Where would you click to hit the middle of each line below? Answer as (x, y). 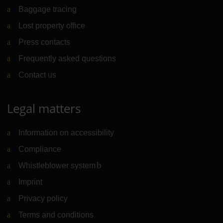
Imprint (31, 182)
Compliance (40, 149)
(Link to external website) (140, 165)
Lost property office (52, 25)
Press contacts (45, 42)
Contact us (38, 75)
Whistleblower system (57, 165)
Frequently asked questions (67, 58)
